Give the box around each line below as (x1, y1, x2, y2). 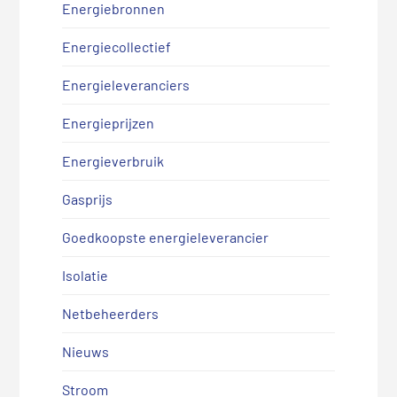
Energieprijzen (61, 113, 154, 131)
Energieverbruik (61, 152, 164, 169)
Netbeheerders (61, 304, 159, 322)
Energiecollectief (61, 37, 171, 55)
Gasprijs (61, 190, 113, 207)
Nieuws (61, 342, 109, 360)
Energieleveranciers (61, 75, 190, 93)
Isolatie (61, 266, 108, 284)
